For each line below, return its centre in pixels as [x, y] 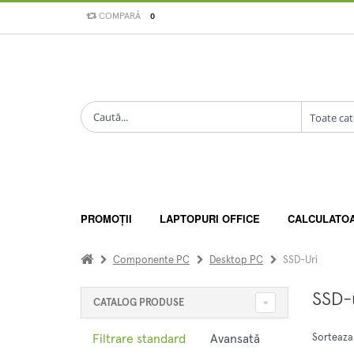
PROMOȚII [106, 218]
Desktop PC [236, 260]
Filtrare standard [139, 339]
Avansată [235, 339]
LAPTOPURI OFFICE [210, 218]
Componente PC [151, 260]
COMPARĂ [119, 16]
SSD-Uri [300, 260]
